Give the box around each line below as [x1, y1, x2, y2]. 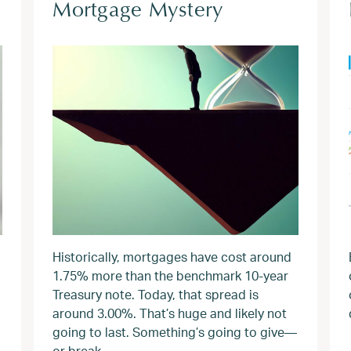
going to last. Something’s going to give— [52, 324, 298, 340]
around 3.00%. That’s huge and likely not [52, 305, 288, 321]
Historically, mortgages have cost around [52, 248, 292, 265]
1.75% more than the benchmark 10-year [52, 267, 289, 284]
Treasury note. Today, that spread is [52, 286, 259, 302]
